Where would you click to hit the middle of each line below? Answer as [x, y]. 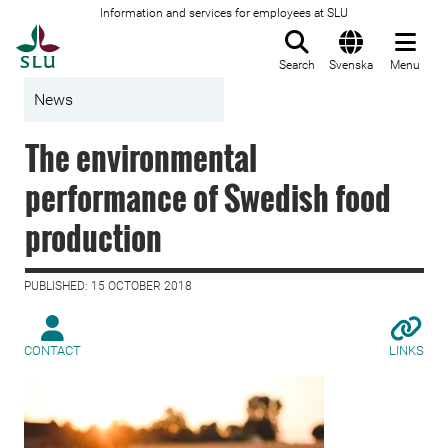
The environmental [141, 157]
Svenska [351, 65]
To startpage [110, 35]
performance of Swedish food [208, 197]
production [93, 237]
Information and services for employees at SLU [224, 13]
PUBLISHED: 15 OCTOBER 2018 [108, 286]
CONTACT [52, 350]
